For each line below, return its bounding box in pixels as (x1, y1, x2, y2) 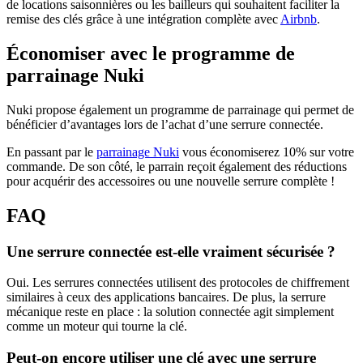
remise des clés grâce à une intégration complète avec (6, 12, 280, 27)
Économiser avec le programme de (6, 43, 295, 65)
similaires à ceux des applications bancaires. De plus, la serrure (6, 290, 326, 305)
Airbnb (280, 12, 317, 27)
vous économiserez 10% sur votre (179, 144, 354, 159)
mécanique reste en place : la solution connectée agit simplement (6, 305, 334, 319)
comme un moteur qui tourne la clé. (6, 319, 187, 334)
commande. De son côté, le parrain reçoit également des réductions (6, 159, 347, 173)
